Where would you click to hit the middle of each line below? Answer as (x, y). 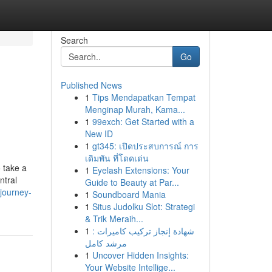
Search (74, 40)
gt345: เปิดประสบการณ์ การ (145, 146)
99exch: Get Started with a (143, 121)
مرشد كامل (106, 243)
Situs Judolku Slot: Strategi (143, 206)
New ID (99, 134)
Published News (91, 85)
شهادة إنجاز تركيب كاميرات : (143, 231)
